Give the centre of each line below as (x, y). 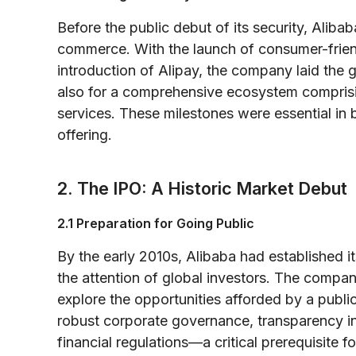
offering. (85, 134)
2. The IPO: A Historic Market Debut (202, 188)
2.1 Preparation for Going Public (156, 223)
